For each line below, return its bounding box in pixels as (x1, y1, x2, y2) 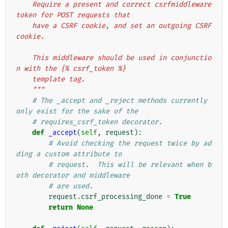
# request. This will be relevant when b (48, 160, 211, 169)
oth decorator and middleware (16, 171, 130, 180)
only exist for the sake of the (16, 107, 138, 116)
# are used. (48, 182, 93, 191)
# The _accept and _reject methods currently (32, 96, 207, 105)
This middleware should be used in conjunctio (16, 53, 32, 63)
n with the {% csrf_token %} (16, 64, 126, 73)
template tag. (32, 75, 85, 84)
